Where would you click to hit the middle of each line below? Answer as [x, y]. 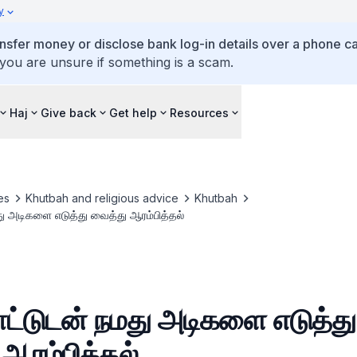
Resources [199, 112]
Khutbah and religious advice [102, 198]
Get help [133, 112]
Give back [69, 112]
